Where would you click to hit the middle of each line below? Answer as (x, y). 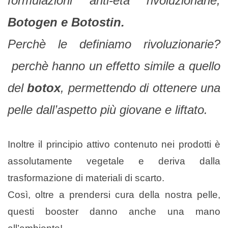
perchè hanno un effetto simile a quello (114, 66)
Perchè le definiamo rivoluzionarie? (114, 44)
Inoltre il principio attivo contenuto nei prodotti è (114, 144)
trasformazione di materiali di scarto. (86, 178)
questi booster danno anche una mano (114, 211)
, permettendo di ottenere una (141, 88)
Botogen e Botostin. (66, 22)
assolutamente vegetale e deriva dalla (114, 161)
